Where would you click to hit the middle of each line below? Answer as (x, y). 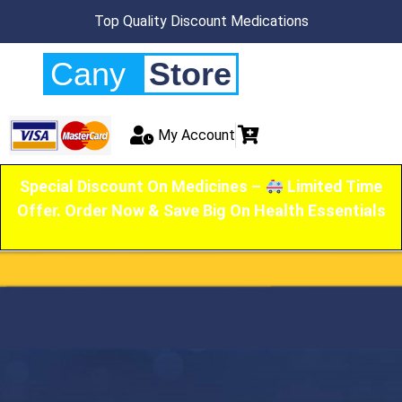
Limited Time (332, 186)
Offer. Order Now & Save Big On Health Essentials (201, 210)
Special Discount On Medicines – (143, 186)
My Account (196, 135)
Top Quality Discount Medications (201, 21)
